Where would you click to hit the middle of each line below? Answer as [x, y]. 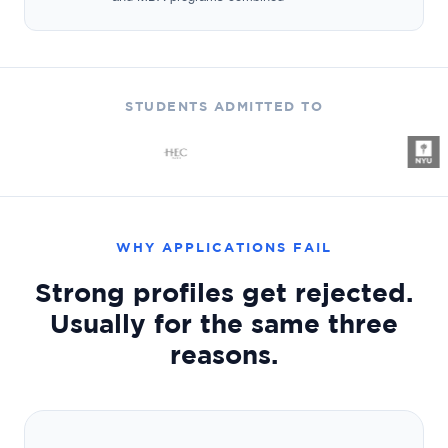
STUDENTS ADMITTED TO [224, 106]
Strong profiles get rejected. [224, 292]
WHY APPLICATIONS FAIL [224, 247]
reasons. [224, 354]
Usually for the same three [224, 323]
